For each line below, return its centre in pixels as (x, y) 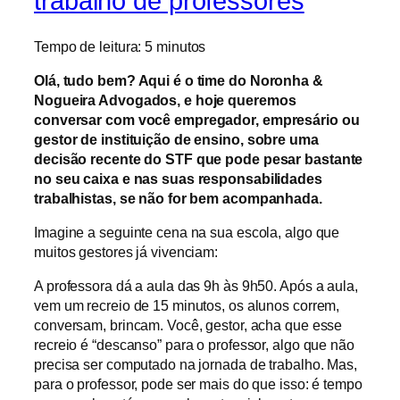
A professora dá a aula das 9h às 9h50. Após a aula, (196, 286)
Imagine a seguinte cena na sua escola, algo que (187, 233)
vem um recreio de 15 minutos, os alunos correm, (187, 306)
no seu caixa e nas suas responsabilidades (178, 178)
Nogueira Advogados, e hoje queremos (165, 100)
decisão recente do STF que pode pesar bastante (199, 158)
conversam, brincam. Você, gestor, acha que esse (188, 325)
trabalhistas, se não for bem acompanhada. (178, 198)
